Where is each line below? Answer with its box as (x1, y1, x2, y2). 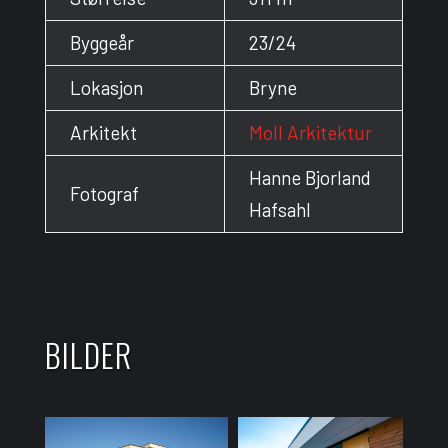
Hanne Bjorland (248, 165, 371, 189)
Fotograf (69, 181, 139, 205)
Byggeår (69, 30, 134, 54)
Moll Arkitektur (248, 120, 372, 144)
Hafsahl (248, 197, 311, 221)
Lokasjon (69, 75, 143, 99)
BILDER (44, 330, 132, 378)
